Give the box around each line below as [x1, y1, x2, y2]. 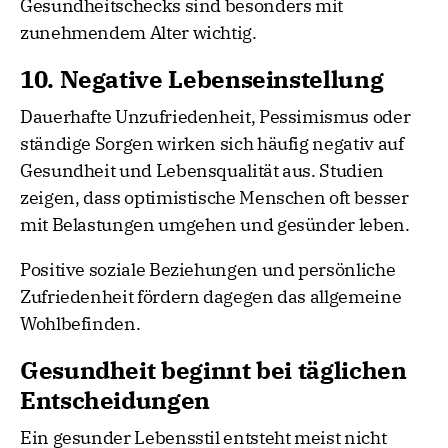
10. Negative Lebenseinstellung [20, 63, 384, 96]
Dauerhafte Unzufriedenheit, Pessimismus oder [20, 105, 411, 129]
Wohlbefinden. [20, 312, 141, 336]
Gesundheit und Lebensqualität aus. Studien [20, 159, 384, 183]
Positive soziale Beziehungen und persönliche [20, 258, 396, 282]
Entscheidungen [20, 384, 210, 417]
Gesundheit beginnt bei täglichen [20, 354, 407, 387]
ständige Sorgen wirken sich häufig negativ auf [20, 132, 404, 156]
